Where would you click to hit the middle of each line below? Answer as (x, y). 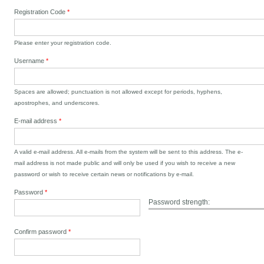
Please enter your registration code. (63, 42)
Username (30, 60)
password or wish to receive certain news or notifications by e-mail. (104, 174)
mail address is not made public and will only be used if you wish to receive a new (125, 163)
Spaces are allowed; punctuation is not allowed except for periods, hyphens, (118, 91)
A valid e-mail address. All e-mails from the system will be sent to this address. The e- (129, 151)
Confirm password (42, 232)
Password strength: (179, 202)
